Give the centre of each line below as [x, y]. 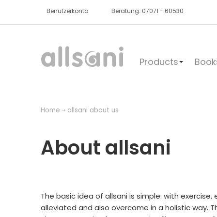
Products [159, 62]
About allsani [106, 147]
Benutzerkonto [67, 11]
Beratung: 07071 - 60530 [147, 11]
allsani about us [93, 110]
